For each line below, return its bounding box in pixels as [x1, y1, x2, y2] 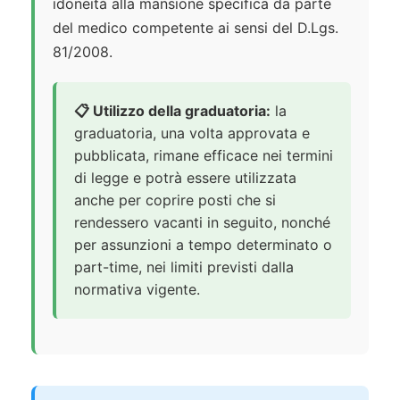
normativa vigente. [74, 280, 200, 299]
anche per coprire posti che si [74, 191, 276, 210]
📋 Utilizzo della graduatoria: [74, 102, 271, 121]
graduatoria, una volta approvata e [74, 124, 310, 143]
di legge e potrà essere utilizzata [74, 169, 296, 187]
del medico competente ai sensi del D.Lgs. [53, 19, 338, 37]
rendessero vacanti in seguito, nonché [74, 213, 330, 232]
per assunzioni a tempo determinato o [74, 236, 332, 254]
